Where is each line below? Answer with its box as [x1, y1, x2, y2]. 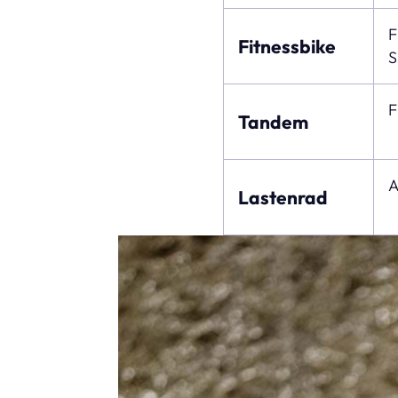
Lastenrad [237, 185, 328, 209]
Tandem [237, 109, 308, 133]
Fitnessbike [237, 34, 336, 58]
